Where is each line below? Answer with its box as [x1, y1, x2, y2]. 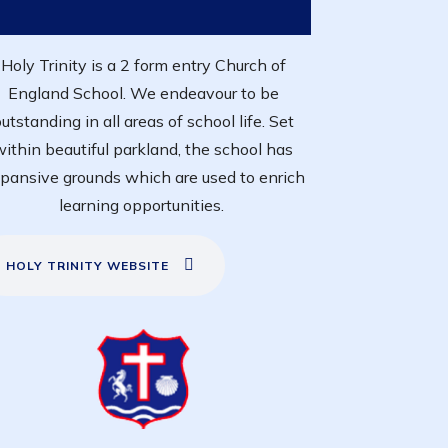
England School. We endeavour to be [7, 82, 279, 103]
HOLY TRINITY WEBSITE [5, 257, 169, 273]
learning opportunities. [58, 194, 228, 215]
